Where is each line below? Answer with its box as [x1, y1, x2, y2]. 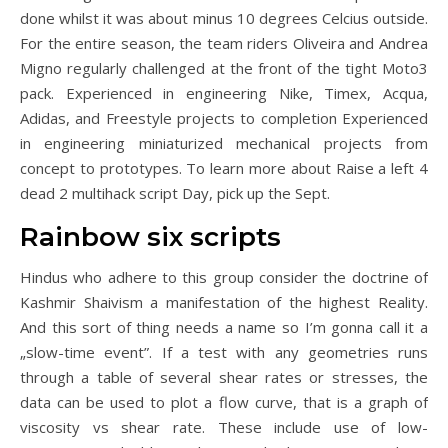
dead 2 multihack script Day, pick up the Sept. [20, 183, 330, 203]
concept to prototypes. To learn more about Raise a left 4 [20, 158, 428, 178]
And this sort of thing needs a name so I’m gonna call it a [20, 317, 428, 337]
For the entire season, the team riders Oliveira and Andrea [20, 33, 428, 53]
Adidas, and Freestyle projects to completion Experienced [20, 108, 428, 128]
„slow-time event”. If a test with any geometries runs [20, 342, 428, 362]
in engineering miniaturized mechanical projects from [20, 133, 428, 153]
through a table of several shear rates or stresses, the [20, 367, 428, 387]
